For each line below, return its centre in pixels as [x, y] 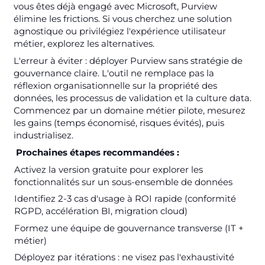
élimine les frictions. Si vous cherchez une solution [122, 18]
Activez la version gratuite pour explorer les [109, 169]
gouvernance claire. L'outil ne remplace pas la [114, 73]
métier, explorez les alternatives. [84, 43]
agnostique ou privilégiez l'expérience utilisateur [119, 31]
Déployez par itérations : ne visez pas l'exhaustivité [124, 257]
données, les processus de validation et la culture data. [132, 98]
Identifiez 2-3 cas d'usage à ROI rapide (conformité [125, 199]
